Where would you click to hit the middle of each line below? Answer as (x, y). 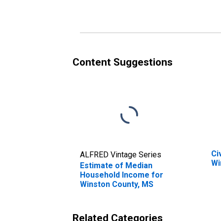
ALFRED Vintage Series (121, 154)
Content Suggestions (123, 62)
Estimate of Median (116, 165)
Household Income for (122, 175)
